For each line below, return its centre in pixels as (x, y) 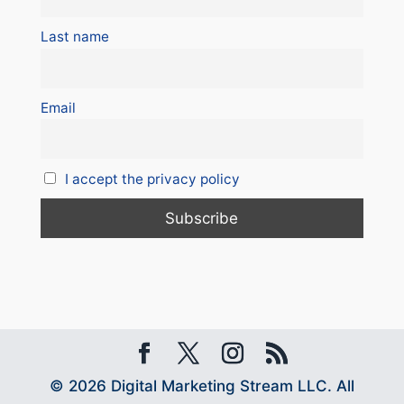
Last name (74, 37)
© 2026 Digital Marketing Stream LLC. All (202, 386)
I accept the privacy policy (153, 179)
